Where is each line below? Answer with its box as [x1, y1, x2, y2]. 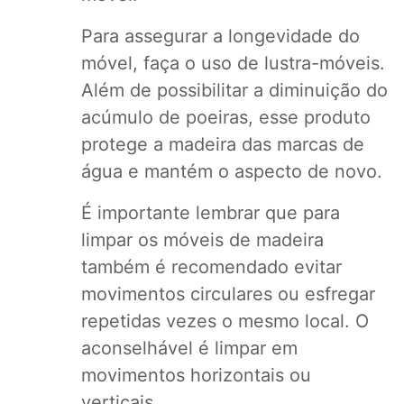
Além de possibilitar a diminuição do [80, 79, 388, 102]
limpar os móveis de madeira [80, 229, 324, 252]
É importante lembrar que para [80, 202, 340, 225]
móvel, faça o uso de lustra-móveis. [80, 52, 385, 75]
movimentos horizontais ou [80, 364, 311, 387]
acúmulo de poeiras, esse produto [80, 106, 371, 129]
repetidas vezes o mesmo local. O [80, 310, 369, 333]
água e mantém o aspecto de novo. [80, 161, 382, 183]
